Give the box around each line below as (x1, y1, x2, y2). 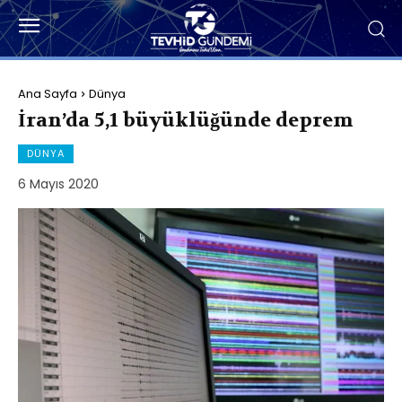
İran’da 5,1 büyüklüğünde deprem (18, 107, 354, 133)
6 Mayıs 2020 (18, 174, 99, 193)
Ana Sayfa (18, 84, 77, 102)
